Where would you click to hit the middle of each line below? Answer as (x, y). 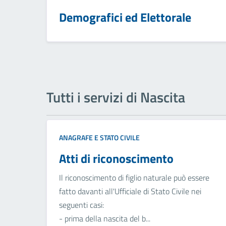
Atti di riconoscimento (116, 159)
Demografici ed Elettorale (125, 17)
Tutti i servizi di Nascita (116, 97)
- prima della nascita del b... (105, 219)
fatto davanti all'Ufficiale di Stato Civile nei (130, 191)
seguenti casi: (81, 205)
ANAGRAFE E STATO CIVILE (99, 138)
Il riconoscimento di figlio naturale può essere (134, 178)
